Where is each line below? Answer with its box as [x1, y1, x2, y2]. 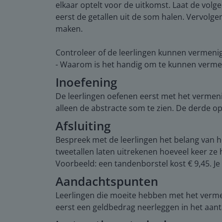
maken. [55, 23, 83, 34]
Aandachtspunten [55, 172, 158, 189]
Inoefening [55, 73, 117, 90]
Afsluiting [55, 117, 111, 134]
